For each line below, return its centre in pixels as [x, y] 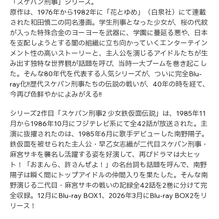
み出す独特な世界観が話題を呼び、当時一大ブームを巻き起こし [108, 63]
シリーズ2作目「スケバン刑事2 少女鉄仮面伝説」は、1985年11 [108, 113]
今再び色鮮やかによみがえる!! [56, 94]
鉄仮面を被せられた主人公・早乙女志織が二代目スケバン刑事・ [109, 144]
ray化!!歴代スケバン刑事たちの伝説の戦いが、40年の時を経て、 [109, 84]
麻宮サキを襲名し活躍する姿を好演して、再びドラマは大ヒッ [105, 154]
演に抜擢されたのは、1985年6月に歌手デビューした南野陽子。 [109, 134]
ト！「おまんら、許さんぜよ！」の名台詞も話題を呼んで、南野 [108, 164]
